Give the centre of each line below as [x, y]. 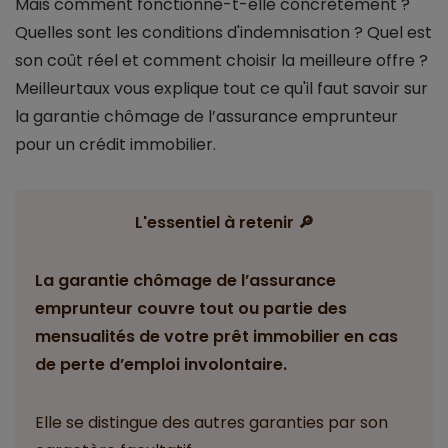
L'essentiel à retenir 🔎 [224, 223]
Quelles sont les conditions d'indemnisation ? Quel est [223, 33]
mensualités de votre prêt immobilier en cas [216, 337]
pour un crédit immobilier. [115, 145]
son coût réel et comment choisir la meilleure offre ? [221, 61]
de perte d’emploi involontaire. [161, 365]
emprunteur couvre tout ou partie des [191, 309]
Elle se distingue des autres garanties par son [211, 423]
